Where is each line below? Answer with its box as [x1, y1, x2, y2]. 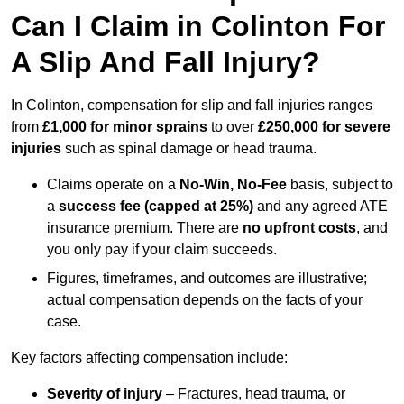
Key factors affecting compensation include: [11, 350, 288, 366]
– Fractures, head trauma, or [162, 386, 345, 402]
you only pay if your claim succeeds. [47, 242, 277, 258]
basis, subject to [287, 177, 393, 193]
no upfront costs [243, 220, 356, 236]
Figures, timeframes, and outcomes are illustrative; [47, 271, 367, 287]
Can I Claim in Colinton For [11, 10, 385, 43]
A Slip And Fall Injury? [11, 46, 320, 79]
